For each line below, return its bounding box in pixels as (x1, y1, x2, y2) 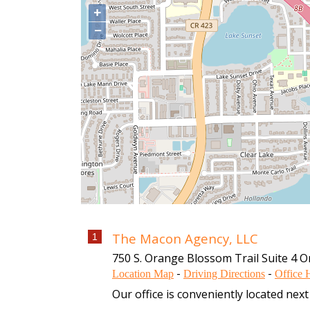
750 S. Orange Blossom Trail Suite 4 (112, 250, 297, 266)
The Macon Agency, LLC (112, 230, 258, 247)
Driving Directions (183, 268, 265, 280)
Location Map (112, 268, 174, 280)
